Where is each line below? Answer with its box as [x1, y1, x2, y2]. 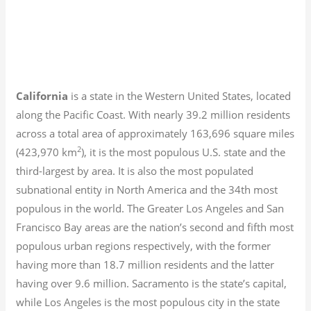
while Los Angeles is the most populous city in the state [16, 294, 280, 309]
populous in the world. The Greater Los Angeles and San [16, 201, 285, 215]
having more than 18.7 [16, 257, 126, 271]
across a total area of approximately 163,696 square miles [16, 126, 295, 140]
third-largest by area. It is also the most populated [16, 163, 254, 178]
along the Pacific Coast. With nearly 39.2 [16, 107, 208, 121]
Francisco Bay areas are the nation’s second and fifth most [16, 219, 294, 234]
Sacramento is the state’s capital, [129, 276, 287, 290]
